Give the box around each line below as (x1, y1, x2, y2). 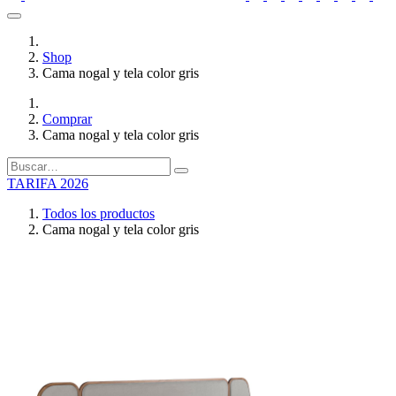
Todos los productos (42, 205, 155, 221)
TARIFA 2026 (7, 175, 88, 191)
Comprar (42, 110, 92, 126)
